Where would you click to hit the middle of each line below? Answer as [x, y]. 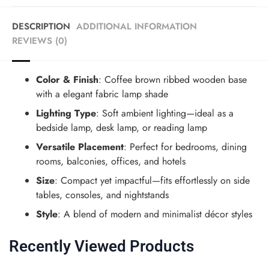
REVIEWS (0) [40, 41]
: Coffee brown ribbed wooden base [173, 79]
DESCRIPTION [41, 26]
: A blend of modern [101, 214]
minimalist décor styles [207, 214]
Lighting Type [66, 113]
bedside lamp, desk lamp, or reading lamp [122, 127]
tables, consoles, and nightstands [102, 195]
